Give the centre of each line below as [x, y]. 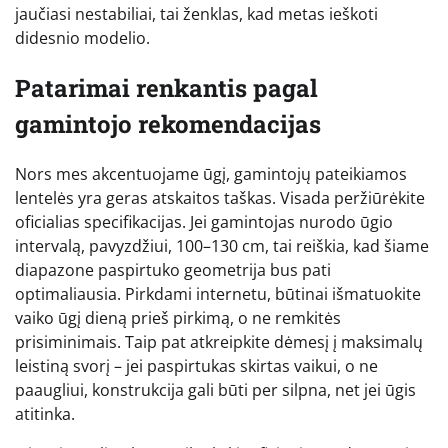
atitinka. [45, 413]
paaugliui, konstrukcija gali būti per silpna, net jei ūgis [215, 389]
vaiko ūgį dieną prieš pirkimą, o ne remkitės [178, 317]
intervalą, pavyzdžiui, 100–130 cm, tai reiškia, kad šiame [222, 245]
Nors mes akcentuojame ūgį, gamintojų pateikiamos [211, 173]
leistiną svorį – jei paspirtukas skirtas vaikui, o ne [196, 365]
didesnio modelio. [82, 37]
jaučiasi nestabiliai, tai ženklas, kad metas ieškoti [196, 13]
